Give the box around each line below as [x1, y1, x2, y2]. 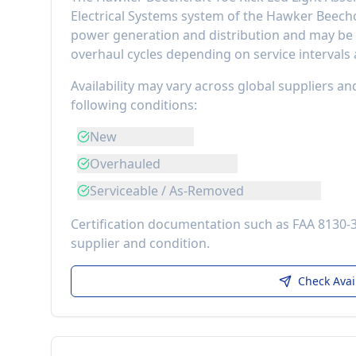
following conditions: [71, 96, 197, 114]
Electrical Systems [71, 7, 178, 25]
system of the [178, 7, 266, 25]
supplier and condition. [71, 234, 210, 252]
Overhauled [90, 155, 161, 172]
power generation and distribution [71, 26, 280, 44]
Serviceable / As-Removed [90, 182, 244, 199]
